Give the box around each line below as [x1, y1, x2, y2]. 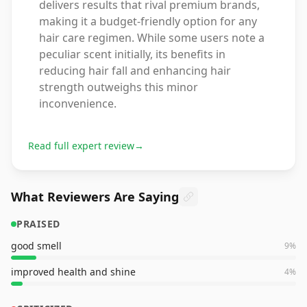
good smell [11, 239, 62, 252]
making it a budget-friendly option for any [39, 14, 257, 29]
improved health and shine [11, 265, 136, 278]
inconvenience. [39, 96, 116, 111]
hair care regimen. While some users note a [39, 30, 265, 45]
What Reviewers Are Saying [11, 188, 179, 205]
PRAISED [16, 217, 60, 230]
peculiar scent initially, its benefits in [39, 47, 225, 62]
